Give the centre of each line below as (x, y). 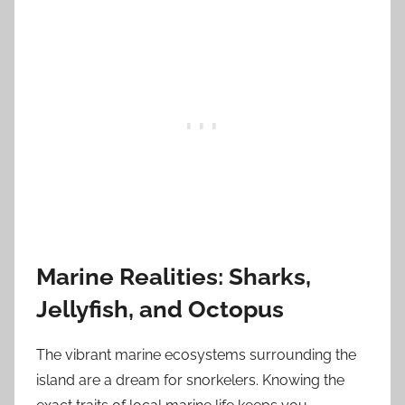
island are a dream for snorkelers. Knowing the (190, 380)
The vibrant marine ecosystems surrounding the (196, 355)
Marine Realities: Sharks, (174, 276)
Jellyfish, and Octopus (160, 309)
